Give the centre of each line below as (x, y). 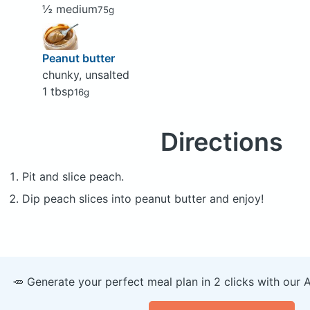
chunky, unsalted (85, 75)
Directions (221, 142)
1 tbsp (58, 92)
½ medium (70, 9)
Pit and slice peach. (73, 177)
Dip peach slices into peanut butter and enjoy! (143, 199)
